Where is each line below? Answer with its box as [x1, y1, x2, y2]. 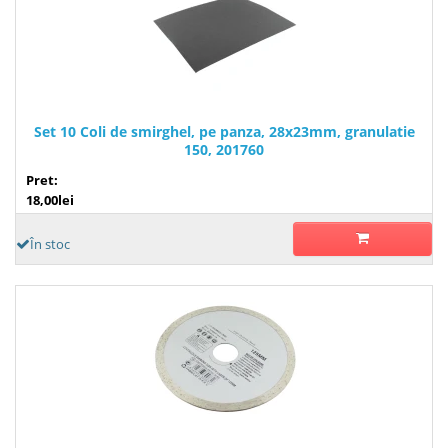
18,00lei [26, 190, 74, 209]
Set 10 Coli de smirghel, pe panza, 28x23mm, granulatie [33, 121, 415, 141]
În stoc [30, 234, 70, 253]
